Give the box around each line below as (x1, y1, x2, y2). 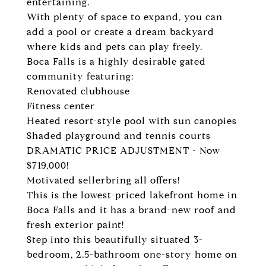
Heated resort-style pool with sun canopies (27, 115, 237, 126)
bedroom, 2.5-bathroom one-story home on (27, 249, 237, 260)
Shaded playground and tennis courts (27, 130, 211, 141)
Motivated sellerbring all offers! (27, 175, 180, 186)
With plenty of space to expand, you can (27, 11, 223, 23)
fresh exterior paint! (27, 219, 124, 230)
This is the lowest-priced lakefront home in (27, 189, 237, 201)
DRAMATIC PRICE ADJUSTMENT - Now (27, 145, 220, 156)
